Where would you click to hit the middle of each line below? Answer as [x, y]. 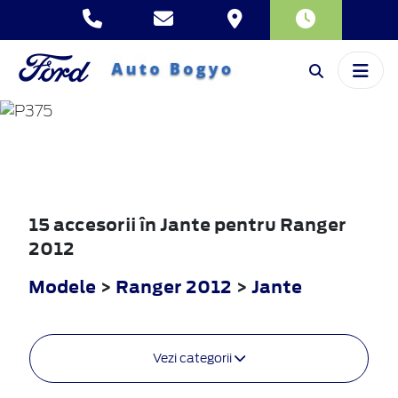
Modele [62, 286]
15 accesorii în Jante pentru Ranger [187, 224]
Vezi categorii [194, 358]
